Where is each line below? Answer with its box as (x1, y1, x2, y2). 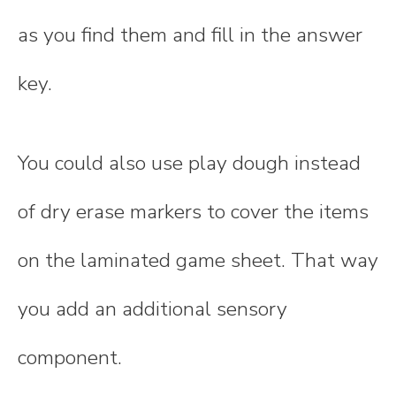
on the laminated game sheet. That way (18, 246, 378, 274)
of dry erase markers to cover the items (18, 197, 369, 225)
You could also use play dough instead (18, 148, 361, 177)
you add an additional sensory (18, 294, 287, 323)
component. (18, 343, 122, 371)
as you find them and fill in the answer (18, 21, 362, 49)
